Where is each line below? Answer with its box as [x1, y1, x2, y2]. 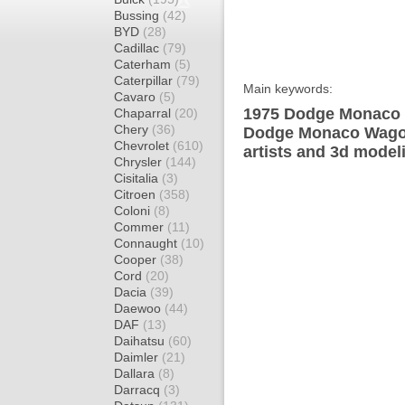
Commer [114, 220, 167, 234]
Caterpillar [114, 73, 176, 88]
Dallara [114, 366, 158, 381]
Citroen [114, 187, 159, 202]
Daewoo [114, 301, 165, 316]
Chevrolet [114, 138, 173, 153]
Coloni [114, 203, 154, 218]
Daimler [114, 350, 162, 364]
